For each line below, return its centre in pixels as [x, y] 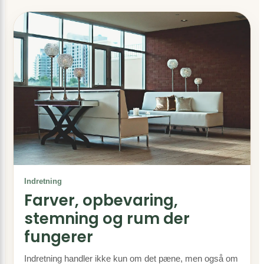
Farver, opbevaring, [101, 200]
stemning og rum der [107, 219]
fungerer [59, 237]
